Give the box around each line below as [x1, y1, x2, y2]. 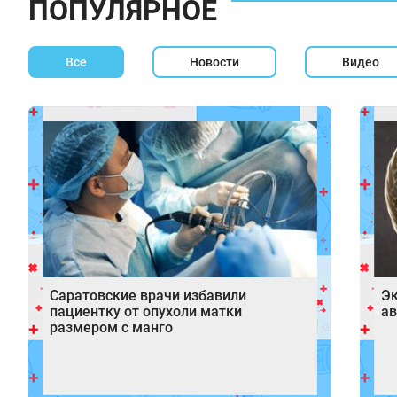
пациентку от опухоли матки [50, 302, 242, 320]
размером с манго [50, 318, 173, 336]
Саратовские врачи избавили [50, 286, 246, 304]
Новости [190, 55, 239, 69]
